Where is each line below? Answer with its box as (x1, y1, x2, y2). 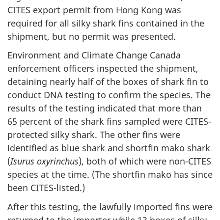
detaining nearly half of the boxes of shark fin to (7, 76, 209, 87)
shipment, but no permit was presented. (7, 30, 176, 42)
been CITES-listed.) (7, 182, 85, 193)
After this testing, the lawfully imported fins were (7, 200, 213, 213)
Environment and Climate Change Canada (7, 49, 181, 61)
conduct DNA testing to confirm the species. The (7, 89, 211, 101)
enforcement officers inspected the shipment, (7, 62, 198, 74)
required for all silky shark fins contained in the (7, 17, 204, 29)
